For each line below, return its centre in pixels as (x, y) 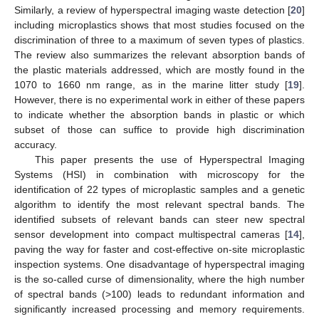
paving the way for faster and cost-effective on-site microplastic (159, 249)
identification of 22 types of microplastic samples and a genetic (159, 189)
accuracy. (36, 144)
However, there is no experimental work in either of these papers (159, 99)
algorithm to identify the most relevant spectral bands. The (159, 204)
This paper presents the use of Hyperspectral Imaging (169, 159)
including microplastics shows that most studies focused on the (159, 25)
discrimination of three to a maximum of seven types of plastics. (159, 40)
